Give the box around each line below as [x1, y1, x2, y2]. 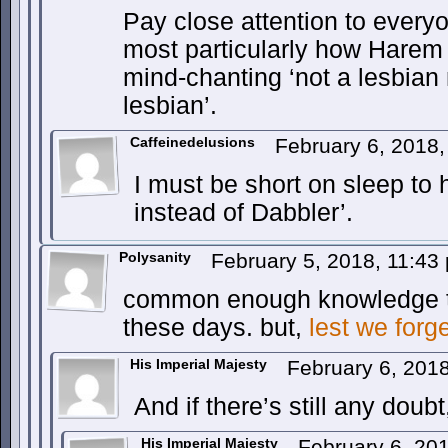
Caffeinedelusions [130, 134, 255, 150]
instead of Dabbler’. [134, 199, 353, 226]
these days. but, [123, 314, 309, 341]
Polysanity [119, 249, 191, 265]
